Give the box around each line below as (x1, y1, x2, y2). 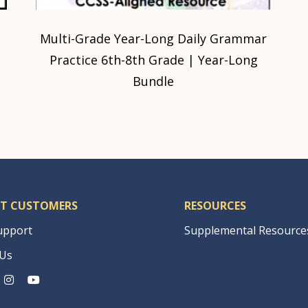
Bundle (133, 73, 175, 90)
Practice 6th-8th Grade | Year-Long (49, 52, 258, 69)
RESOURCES (184, 198, 246, 214)
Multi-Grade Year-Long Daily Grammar (40, 30, 267, 47)
